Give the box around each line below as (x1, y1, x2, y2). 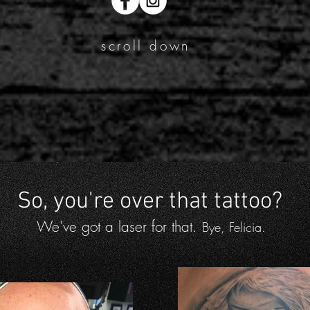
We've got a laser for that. (37, 217, 202, 236)
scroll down (101, 37, 190, 55)
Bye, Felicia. (202, 219, 266, 235)
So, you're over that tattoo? (17, 188, 282, 216)
